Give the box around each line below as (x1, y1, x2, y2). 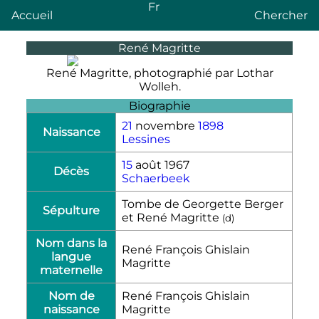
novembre (132, 118, 198, 132)
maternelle (40, 263, 103, 277)
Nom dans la (36, 236, 107, 250)
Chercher (254, 9, 308, 22)
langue (51, 249, 91, 263)
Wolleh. (138, 79, 181, 93)
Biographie (128, 98, 191, 113)
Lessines (122, 132, 170, 146)
